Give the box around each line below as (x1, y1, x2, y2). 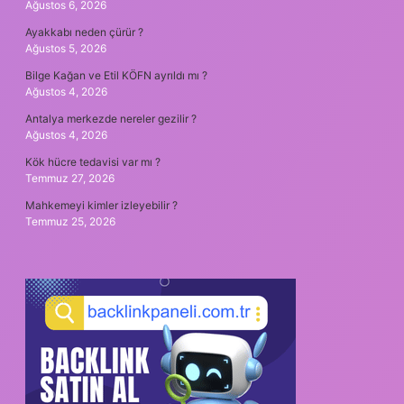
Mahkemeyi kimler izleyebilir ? (25, 198, 178, 213)
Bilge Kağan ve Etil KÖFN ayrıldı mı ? (25, 69, 207, 83)
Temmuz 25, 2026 (25, 215, 115, 229)
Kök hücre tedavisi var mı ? (25, 155, 161, 170)
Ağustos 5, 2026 (25, 41, 106, 56)
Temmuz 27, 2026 (25, 171, 115, 186)
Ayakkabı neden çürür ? (25, 25, 143, 40)
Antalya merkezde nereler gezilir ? (25, 112, 197, 126)
